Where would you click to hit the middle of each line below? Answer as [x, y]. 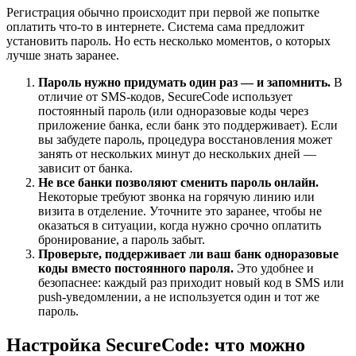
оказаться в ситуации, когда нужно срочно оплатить [180, 226]
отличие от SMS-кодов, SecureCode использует [165, 97]
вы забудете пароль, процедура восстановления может [185, 140]
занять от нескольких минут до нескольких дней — [177, 154]
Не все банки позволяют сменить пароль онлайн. [178, 183]
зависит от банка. [85, 168]
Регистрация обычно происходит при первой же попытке [163, 13]
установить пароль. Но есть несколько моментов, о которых [168, 41]
